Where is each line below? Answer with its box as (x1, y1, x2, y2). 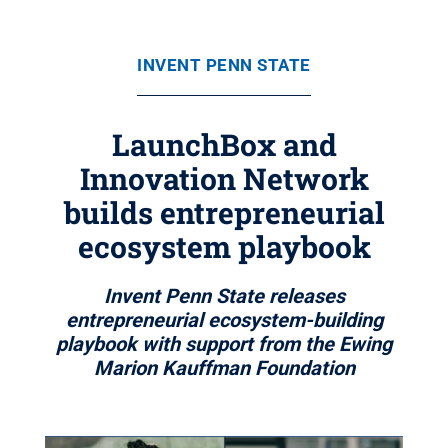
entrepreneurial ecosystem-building (65, 308, 383, 332)
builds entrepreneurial (63, 193, 385, 232)
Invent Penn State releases (103, 284, 345, 308)
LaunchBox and (111, 125, 337, 164)
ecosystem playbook (77, 227, 371, 266)
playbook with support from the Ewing (56, 332, 392, 356)
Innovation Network (79, 159, 369, 198)
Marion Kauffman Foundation (93, 356, 355, 380)
